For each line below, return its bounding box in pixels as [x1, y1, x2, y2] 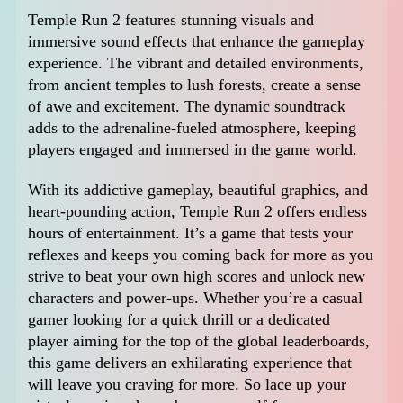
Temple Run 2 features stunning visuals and [28, 10, 315, 29]
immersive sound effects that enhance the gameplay [28, 31, 366, 50]
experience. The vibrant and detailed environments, [28, 53, 364, 72]
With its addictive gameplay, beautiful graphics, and [28, 181, 369, 200]
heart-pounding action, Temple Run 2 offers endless [28, 202, 368, 221]
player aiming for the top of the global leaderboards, [28, 332, 371, 351]
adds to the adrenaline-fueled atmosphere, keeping [28, 118, 357, 137]
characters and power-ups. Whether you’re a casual [28, 289, 363, 308]
